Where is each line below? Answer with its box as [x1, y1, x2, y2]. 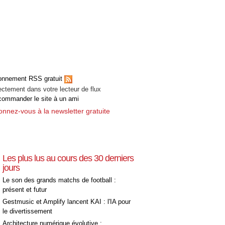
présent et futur [3, 185, 47, 193]
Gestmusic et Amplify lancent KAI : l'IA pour [3, 197, 131, 205]
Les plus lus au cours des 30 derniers [3, 153, 134, 163]
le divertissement [3, 207, 52, 215]
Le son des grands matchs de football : [3, 176, 116, 184]
